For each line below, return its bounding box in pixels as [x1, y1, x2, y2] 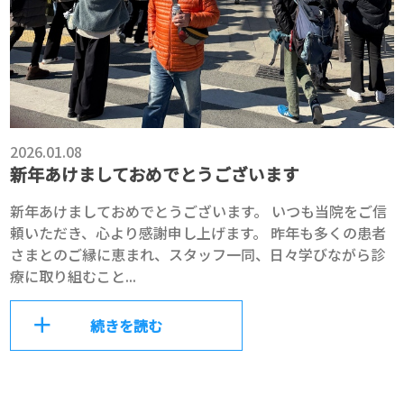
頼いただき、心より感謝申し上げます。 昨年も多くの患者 [10, 222, 387, 244]
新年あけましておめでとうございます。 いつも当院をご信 [10, 200, 388, 223]
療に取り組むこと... [10, 265, 137, 288]
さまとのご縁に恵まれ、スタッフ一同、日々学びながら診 [10, 243, 386, 266]
